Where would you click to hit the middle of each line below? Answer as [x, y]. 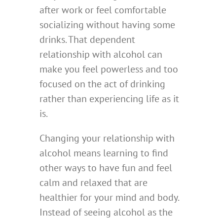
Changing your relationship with [107, 138]
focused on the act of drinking [102, 84]
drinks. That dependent [87, 39]
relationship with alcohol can [101, 54]
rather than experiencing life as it [109, 98]
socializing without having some [107, 24]
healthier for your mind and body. [109, 197]
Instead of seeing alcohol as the [106, 212]
